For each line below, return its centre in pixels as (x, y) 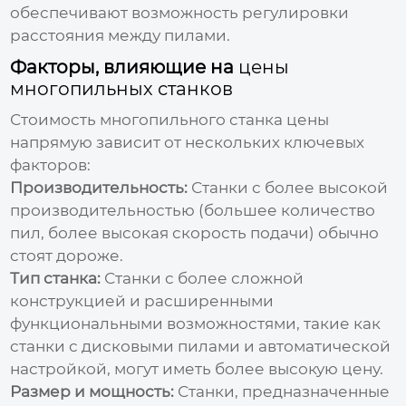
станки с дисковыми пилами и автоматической (201, 346)
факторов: (51, 164)
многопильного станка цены (215, 119)
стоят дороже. (67, 255)
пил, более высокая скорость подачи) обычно (195, 232)
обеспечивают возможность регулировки (180, 12)
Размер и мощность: (92, 391)
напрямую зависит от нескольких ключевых (188, 142)
